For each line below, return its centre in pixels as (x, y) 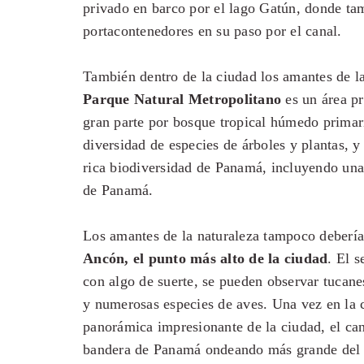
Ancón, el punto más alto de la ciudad (206, 258)
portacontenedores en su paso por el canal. (212, 31)
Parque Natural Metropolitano (182, 99)
